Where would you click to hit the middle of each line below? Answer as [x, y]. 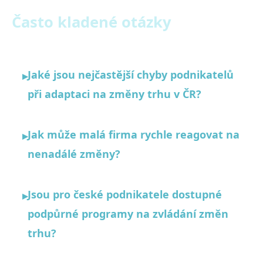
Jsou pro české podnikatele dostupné [125, 194]
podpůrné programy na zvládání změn [128, 213]
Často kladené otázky [92, 22]
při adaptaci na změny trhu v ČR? [114, 94]
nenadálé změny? [74, 154]
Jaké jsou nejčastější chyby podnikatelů [131, 74]
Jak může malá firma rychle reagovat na [134, 134]
